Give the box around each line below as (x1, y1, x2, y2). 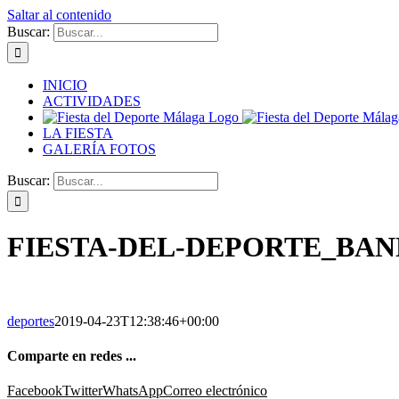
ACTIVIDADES (43, 94, 141, 109)
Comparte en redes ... (7, 348, 136, 364)
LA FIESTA (43, 126, 113, 141)
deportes (7, 313, 54, 329)
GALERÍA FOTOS (43, 142, 156, 157)
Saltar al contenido (7, 7, 111, 22)
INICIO (43, 77, 87, 93)
